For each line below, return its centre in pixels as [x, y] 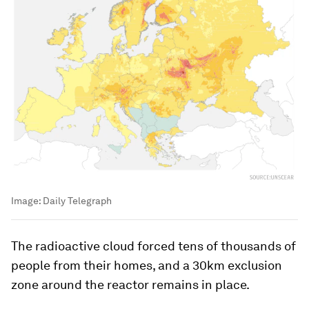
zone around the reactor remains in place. [130, 285]
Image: [27, 201]
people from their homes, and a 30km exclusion [147, 265]
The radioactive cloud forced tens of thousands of [153, 246]
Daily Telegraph [77, 201]
